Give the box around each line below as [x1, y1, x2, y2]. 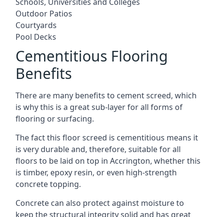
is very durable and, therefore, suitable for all [15, 144, 181, 155]
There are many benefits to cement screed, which [15, 90, 197, 101]
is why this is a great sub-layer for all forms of [15, 102, 183, 112]
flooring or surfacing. [15, 113, 94, 124]
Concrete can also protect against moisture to [15, 198, 184, 208]
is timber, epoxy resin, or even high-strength [15, 167, 177, 178]
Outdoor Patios [15, 8, 72, 19]
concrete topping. [15, 179, 81, 189]
